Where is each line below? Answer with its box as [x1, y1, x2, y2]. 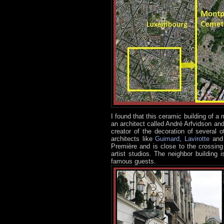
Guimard [155, 134, 180, 142]
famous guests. [111, 157, 156, 165]
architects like [111, 134, 155, 142]
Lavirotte [184, 134, 210, 142]
